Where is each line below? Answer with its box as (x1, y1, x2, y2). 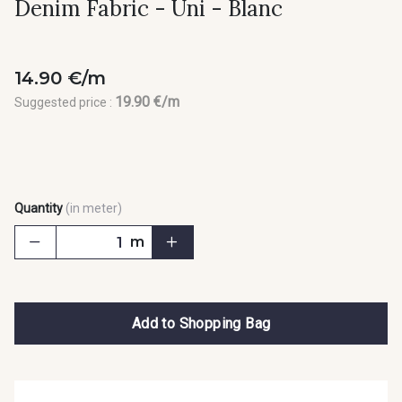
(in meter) (66, 201, 122, 216)
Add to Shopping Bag (131, 314, 271, 332)
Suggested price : (14, 95, 115, 110)
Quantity (14, 201, 63, 216)
